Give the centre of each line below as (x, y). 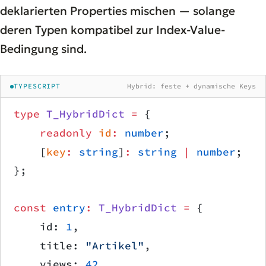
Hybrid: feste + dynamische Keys (191, 86)
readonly (53, 133)
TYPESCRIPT (37, 86)
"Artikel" (115, 246)
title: (50, 246)
